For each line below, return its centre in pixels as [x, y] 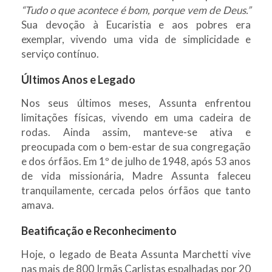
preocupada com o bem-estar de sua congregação [136, 146]
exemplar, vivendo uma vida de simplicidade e [136, 39]
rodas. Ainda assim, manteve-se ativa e [136, 132]
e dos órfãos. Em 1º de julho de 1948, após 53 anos [136, 161]
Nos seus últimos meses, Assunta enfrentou [136, 103]
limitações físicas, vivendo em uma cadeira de [136, 117]
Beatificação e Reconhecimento [99, 230]
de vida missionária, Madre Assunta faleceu [136, 175]
